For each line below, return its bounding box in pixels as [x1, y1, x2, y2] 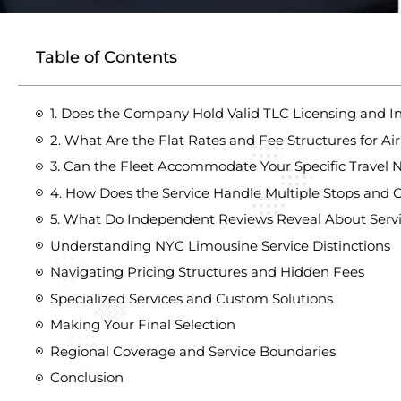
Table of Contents [36, 47, 177, 67]
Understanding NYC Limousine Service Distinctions [50, 236, 390, 254]
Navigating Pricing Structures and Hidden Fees [50, 263, 364, 280]
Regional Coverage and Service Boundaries [50, 342, 336, 360]
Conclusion [50, 369, 124, 386]
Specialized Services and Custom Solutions [50, 289, 333, 307]
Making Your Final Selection [50, 316, 235, 333]
